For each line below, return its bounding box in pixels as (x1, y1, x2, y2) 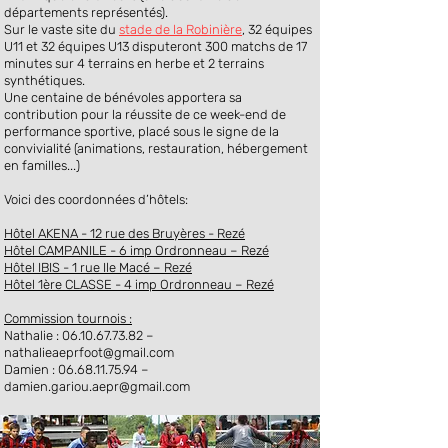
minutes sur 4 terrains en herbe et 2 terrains (4, 56, 264, 71)
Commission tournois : (4, 311, 132, 326)
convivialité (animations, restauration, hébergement (4, 141, 308, 156)
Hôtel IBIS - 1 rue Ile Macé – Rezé (4, 260, 192, 275)
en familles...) (4, 158, 80, 173)
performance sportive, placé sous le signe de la (4, 124, 279, 139)
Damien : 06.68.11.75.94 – (4, 362, 149, 377)
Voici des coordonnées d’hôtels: (4, 192, 188, 207)
